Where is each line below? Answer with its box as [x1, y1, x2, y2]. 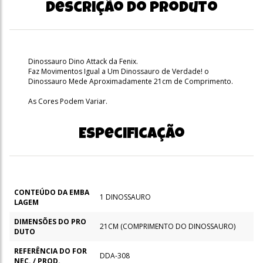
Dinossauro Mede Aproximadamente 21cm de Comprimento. [28, 76, 233, 86]
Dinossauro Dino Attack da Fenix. [28, 56, 138, 66]
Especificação [78, 127, 185, 143]
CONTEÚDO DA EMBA [14, 187, 89, 197]
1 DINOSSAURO [100, 191, 151, 202]
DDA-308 [100, 250, 130, 261]
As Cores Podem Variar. [28, 96, 107, 106]
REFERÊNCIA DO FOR [14, 245, 87, 256]
